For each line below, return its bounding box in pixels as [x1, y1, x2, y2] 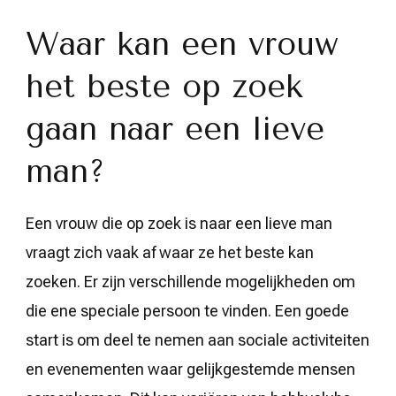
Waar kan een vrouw [26, 25, 339, 63]
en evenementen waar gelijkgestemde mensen [26, 359, 355, 378]
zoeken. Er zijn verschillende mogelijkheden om [26, 271, 355, 291]
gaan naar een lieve [26, 110, 324, 148]
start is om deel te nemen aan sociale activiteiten [26, 330, 369, 349]
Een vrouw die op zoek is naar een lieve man [26, 213, 332, 232]
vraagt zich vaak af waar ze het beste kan [26, 242, 314, 262]
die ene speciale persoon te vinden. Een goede [26, 301, 349, 320]
